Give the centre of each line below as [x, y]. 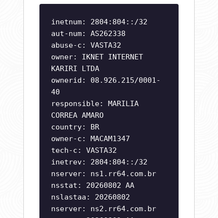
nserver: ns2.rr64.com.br [104, 209]
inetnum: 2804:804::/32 [99, 22]
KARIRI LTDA [75, 69]
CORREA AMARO [77, 116]
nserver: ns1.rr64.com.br [104, 174]
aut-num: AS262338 [88, 34]
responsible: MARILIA [95, 104]
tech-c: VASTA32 [84, 151]
